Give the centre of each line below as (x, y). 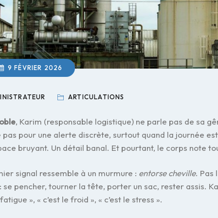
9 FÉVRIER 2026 (35, 67)
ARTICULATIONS (95, 97)
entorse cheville (167, 173)
